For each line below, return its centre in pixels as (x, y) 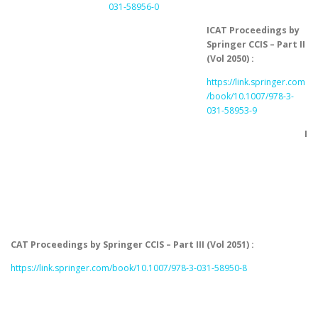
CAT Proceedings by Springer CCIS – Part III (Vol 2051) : (132, 245)
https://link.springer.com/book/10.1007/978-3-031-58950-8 (129, 268)
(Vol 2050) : (230, 58)
